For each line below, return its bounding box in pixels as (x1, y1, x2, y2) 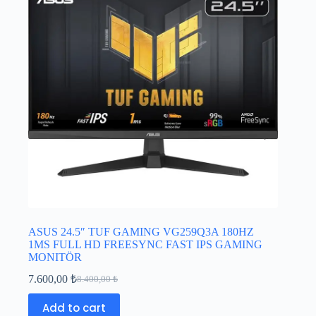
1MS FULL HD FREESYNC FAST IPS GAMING (28, 238, 262, 251)
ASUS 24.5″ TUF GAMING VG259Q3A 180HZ (28, 226, 254, 238)
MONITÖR (28, 251, 82, 264)
